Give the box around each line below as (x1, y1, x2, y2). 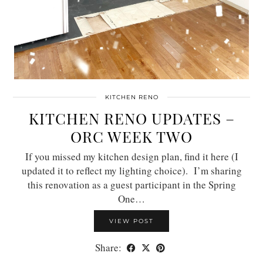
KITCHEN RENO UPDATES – (28, 107, 235, 129)
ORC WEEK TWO (70, 126, 193, 147)
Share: (95, 240, 124, 254)
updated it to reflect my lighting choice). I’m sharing (21, 163, 242, 177)
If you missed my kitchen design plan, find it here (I (25, 149, 238, 163)
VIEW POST (109, 217, 154, 225)
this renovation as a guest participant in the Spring (27, 177, 236, 191)
